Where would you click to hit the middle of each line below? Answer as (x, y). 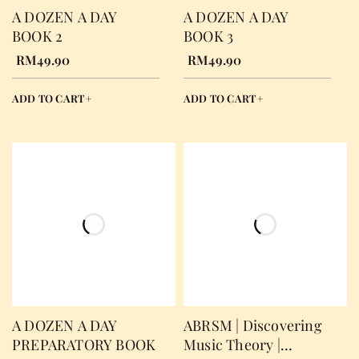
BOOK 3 (209, 36)
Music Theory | (232, 345)
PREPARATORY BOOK (84, 345)
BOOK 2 (38, 36)
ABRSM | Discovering (253, 325)
